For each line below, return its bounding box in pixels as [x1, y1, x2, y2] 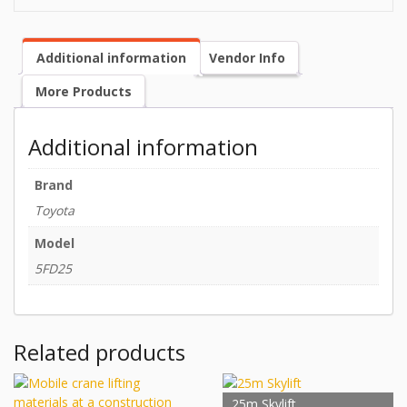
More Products [35, 82, 132, 100]
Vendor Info [209, 48, 285, 66]
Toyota [35, 201, 74, 219]
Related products [14, 337, 185, 368]
